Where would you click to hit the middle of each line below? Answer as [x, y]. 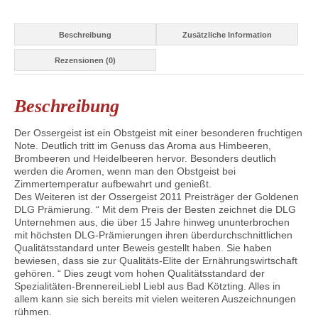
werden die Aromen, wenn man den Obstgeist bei [125, 171]
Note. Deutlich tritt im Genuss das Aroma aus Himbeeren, [143, 146]
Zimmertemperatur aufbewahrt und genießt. [113, 184]
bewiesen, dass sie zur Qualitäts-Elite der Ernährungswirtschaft [156, 261]
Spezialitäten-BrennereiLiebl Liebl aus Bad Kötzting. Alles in [147, 286]
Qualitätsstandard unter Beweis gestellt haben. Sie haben [143, 248]
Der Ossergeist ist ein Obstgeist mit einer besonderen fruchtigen [158, 133]
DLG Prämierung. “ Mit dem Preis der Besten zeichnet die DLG [155, 210]
